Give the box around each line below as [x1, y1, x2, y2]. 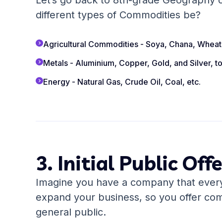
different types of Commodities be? [36, 9, 201, 21]
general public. [36, 206, 106, 218]
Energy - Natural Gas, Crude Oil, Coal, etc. [43, 77, 201, 87]
